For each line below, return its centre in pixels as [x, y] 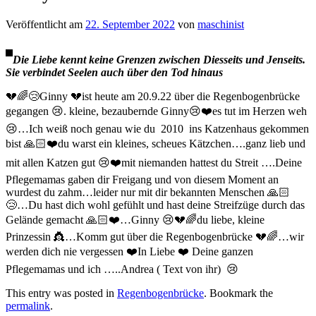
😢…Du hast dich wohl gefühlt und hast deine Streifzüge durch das [155, 205]
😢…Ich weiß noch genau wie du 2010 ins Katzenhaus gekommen [157, 128]
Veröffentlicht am [45, 24]
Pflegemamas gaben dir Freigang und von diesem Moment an [142, 179]
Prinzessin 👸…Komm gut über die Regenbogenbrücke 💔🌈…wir [155, 236]
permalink [28, 305]
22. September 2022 [130, 24]
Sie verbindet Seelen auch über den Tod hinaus [114, 72]
